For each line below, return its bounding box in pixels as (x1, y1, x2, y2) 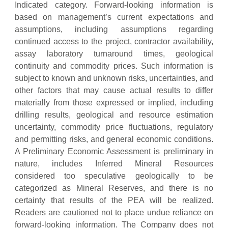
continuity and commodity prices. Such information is (15, 62, 213, 71)
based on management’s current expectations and (15, 13, 213, 22)
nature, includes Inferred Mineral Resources (15, 159, 213, 168)
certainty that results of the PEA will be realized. (15, 196, 213, 205)
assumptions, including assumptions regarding (15, 25, 213, 34)
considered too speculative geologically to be (15, 172, 213, 181)
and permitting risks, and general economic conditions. (15, 135, 213, 144)
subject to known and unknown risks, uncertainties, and (15, 74, 213, 83)
